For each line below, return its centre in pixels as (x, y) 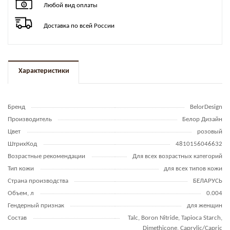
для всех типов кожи (193, 168)
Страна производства (38, 181)
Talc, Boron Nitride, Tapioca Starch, (175, 218)
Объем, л (21, 193)
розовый (210, 131)
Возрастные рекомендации (46, 156)
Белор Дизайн (202, 119)
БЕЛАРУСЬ (208, 181)
